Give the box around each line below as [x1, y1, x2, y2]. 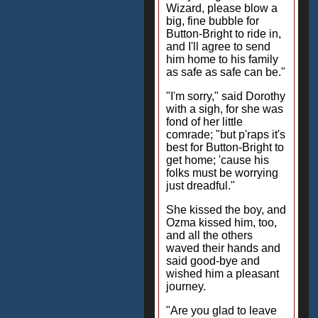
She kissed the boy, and [166, 204, 286, 216]
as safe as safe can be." [166, 66, 285, 78]
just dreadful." [166, 180, 235, 192]
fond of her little [166, 116, 243, 128]
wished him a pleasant [166, 268, 279, 280]
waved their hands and [166, 242, 280, 254]
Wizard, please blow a [166, 2, 278, 14]
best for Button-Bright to [166, 141, 284, 153]
